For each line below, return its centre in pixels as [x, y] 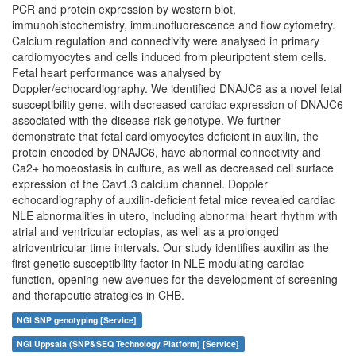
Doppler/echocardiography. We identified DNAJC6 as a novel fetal [177, 89]
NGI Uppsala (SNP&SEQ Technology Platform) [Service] [128, 344]
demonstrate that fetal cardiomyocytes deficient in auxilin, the [165, 136]
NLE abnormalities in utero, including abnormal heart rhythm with [175, 216]
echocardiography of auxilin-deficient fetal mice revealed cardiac [173, 200]
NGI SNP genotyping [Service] [77, 320]
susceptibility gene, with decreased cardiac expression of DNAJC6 [178, 104]
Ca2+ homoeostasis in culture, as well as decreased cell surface [173, 168]
